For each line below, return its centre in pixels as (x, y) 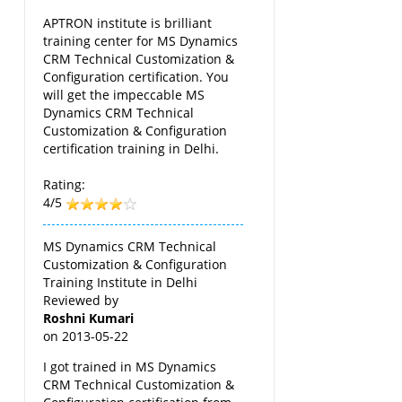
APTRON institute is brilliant (128, 22)
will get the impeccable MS (124, 94)
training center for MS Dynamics (141, 40)
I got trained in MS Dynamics (130, 366)
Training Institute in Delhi (121, 282)
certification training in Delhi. (131, 148)
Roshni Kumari (89, 318)
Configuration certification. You (136, 76)
